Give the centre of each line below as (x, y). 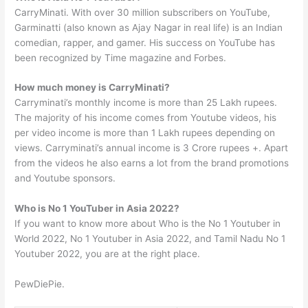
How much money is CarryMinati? (92, 88)
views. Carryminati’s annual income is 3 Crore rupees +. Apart (152, 148)
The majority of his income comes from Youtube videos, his (146, 118)
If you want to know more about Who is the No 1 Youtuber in (148, 224)
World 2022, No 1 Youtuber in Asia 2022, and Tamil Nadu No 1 (150, 239)
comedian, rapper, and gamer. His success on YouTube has (145, 42)
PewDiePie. (40, 284)
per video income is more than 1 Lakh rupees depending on (145, 133)
